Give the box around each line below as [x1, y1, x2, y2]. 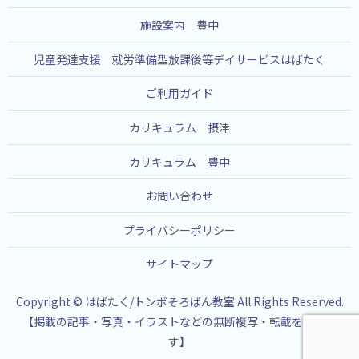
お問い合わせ [146, 188, 213, 204]
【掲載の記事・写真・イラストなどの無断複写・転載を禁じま [22, 313, 337, 330]
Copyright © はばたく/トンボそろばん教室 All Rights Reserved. [15, 293, 344, 310]
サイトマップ [146, 256, 213, 272]
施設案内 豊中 [140, 17, 219, 34]
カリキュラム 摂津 [129, 119, 230, 135]
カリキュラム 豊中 [129, 153, 230, 170]
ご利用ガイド [146, 85, 213, 102]
